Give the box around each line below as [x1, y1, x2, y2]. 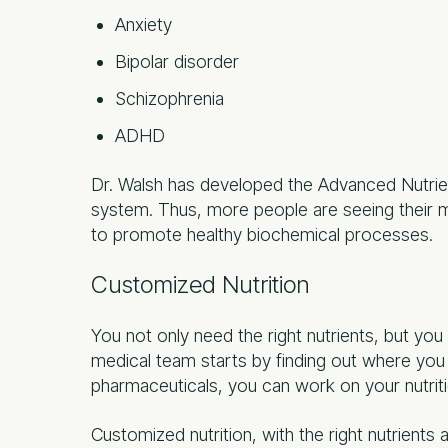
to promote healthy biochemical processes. [91, 223, 433, 245]
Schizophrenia [115, 87, 224, 109]
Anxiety [115, 13, 172, 35]
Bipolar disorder [115, 50, 239, 72]
